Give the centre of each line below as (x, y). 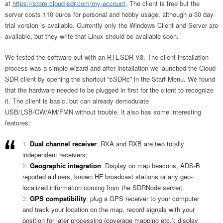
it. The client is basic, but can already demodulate (77, 101)
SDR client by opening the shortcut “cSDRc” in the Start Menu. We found (110, 79)
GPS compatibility (58, 198)
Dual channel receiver (63, 143)
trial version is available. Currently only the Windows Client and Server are (111, 25)
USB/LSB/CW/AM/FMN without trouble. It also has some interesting (103, 111)
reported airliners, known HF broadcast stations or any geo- (108, 176)
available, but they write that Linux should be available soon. (92, 36)
